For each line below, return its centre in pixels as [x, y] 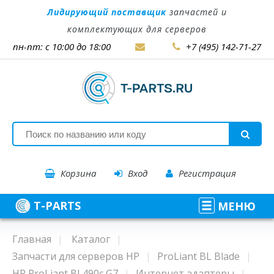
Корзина [77, 173]
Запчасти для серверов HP [76, 257]
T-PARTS [57, 206]
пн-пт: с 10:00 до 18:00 [74, 46]
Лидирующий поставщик [107, 12]
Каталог [91, 239]
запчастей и [197, 12]
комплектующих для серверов [137, 29]
